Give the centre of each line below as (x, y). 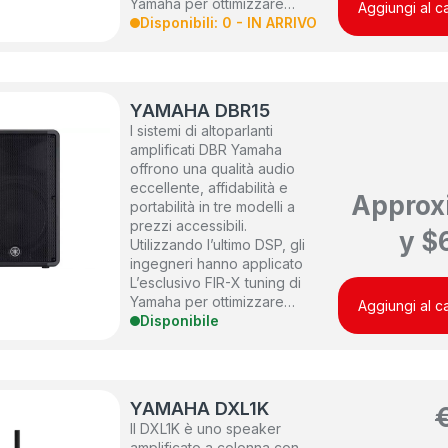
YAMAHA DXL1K (200, 409)
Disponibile (180, 321)
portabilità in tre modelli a (213, 207)
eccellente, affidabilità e (209, 188)
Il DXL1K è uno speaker (206, 429)
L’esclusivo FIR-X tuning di (216, 283)
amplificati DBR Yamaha (206, 150)
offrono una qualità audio (213, 169)
